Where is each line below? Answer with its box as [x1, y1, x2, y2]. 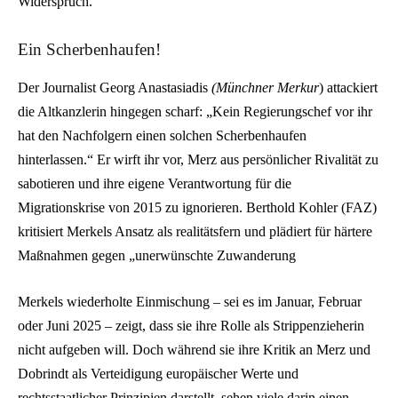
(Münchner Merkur [211, 79, 319, 95]
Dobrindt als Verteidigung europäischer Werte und [18, 365, 298, 381]
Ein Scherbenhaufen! [18, 40, 161, 60]
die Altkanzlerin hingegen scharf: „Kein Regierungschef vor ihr [18, 103, 372, 119]
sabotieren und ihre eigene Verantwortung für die [18, 175, 291, 191]
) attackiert [319, 79, 378, 95]
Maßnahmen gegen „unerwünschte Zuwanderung [18, 247, 296, 263]
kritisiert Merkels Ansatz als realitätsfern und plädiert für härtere [18, 223, 372, 239]
